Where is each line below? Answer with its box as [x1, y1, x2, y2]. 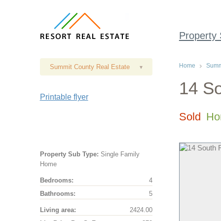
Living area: [39, 206, 76, 214]
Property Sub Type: [39, 150, 99, 158]
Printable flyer [39, 93, 88, 101]
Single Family [98, 150, 140, 158]
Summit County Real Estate [49, 63, 130, 71]
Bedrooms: [39, 176, 74, 184]
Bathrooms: [39, 189, 75, 197]
